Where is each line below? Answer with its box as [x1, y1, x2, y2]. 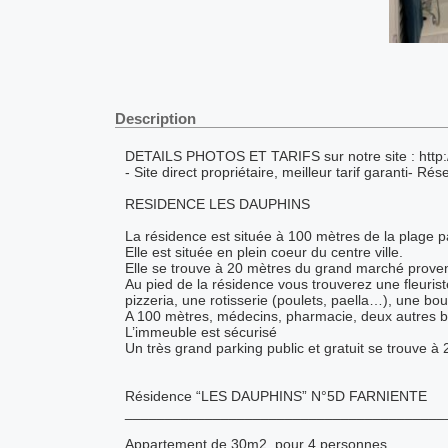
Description [114, 110, 196, 128]
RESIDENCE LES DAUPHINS [124, 196, 310, 213]
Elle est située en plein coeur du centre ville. [124, 244, 403, 261]
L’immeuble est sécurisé [124, 324, 277, 341]
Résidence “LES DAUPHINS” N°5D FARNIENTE [124, 388, 427, 405]
